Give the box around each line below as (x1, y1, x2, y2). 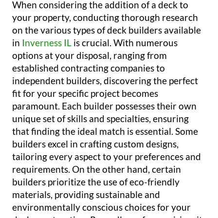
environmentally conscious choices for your (12, 201, 191, 213)
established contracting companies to (12, 62, 165, 74)
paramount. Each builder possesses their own (12, 100, 197, 112)
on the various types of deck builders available (12, 24, 201, 36)
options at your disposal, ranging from (12, 50, 167, 61)
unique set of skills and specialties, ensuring (12, 113, 189, 125)
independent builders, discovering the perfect (12, 75, 198, 87)
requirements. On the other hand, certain (12, 163, 181, 175)
